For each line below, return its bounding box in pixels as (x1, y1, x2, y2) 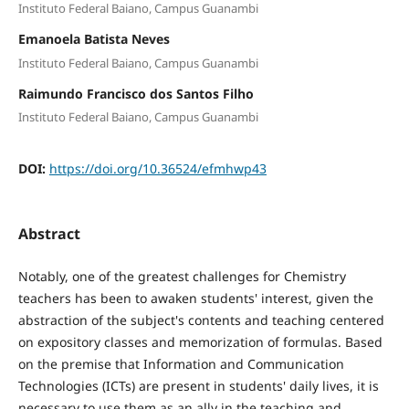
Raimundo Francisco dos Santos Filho (17, 84, 254, 102)
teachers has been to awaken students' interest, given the (17, 288, 373, 307)
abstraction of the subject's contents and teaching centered (17, 310, 384, 329)
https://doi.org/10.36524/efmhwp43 (48, 160, 267, 178)
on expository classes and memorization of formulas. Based (17, 332, 383, 351)
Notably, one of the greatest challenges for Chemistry (17, 267, 346, 285)
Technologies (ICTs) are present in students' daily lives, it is (17, 376, 379, 394)
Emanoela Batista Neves (17, 30, 170, 48)
